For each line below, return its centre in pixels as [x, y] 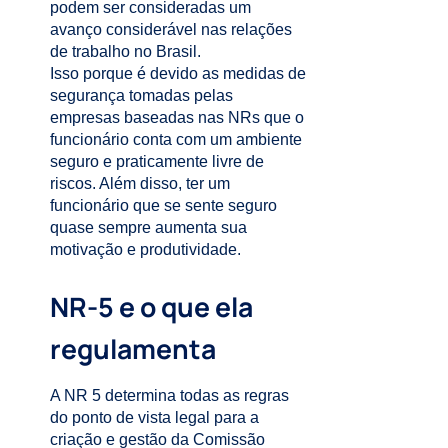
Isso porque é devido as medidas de [178, 73]
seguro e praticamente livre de [157, 161]
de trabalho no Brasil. [125, 51]
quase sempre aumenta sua [148, 227]
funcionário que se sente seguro [163, 205]
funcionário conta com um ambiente [176, 139]
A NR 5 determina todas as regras [169, 395]
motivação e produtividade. [145, 249]
